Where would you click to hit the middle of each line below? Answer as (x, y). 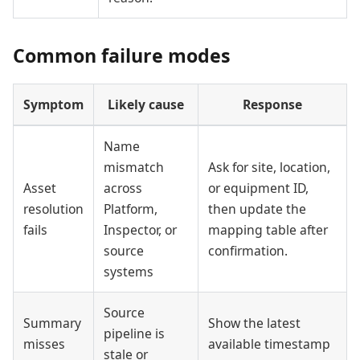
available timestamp (269, 344)
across (123, 188)
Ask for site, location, (269, 168)
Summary (52, 323)
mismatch (134, 168)
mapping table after (268, 230)
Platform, (131, 209)
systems (129, 272)
